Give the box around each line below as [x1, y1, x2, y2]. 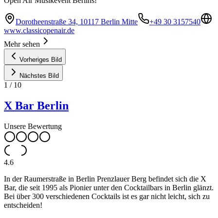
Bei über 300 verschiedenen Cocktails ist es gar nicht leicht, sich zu [4, 192, 210, 201]
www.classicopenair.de [4, 26, 74, 35]
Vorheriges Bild [19, 56, 62, 64]
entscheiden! [4, 201, 42, 210]
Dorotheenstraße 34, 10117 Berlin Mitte [16, 18, 138, 26]
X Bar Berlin [4, 99, 69, 112]
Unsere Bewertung [4, 122, 62, 131]
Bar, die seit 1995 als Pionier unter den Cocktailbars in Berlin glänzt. [4, 183, 214, 192]
